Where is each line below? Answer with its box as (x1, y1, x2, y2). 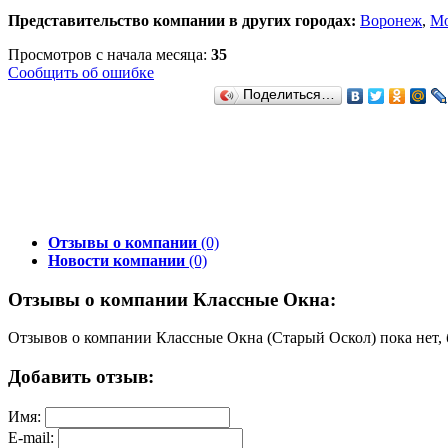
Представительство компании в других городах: (8, 11, 356, 29)
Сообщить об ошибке (8, 63, 154, 81)
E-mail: (8, 428, 54, 446)
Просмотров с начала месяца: (8, 45, 211, 63)
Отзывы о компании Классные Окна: (8, 288, 336, 310)
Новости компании (48, 251, 185, 269)
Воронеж (360, 11, 422, 29)
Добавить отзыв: (8, 366, 154, 388)
